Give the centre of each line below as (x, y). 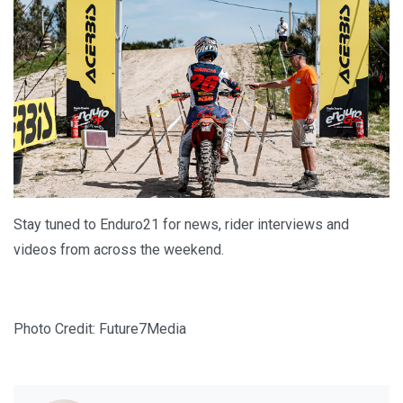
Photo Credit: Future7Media (100, 329)
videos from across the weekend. (119, 250)
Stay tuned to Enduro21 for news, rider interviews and (181, 225)
